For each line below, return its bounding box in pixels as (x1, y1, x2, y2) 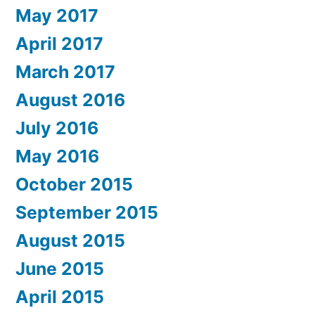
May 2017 (15, 5, 98, 26)
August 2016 (15, 89, 125, 110)
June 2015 (15, 258, 104, 279)
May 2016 (15, 146, 99, 167)
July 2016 (15, 117, 98, 139)
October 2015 (15, 174, 133, 195)
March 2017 (15, 61, 115, 82)
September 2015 (15, 202, 158, 223)
